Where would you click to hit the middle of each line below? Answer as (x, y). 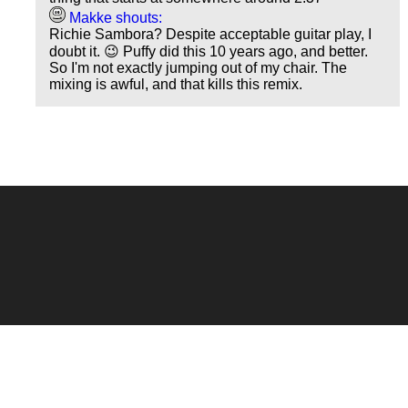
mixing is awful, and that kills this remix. (176, 85)
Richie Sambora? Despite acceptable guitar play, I (211, 35)
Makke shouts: (114, 18)
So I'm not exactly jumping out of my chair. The (199, 68)
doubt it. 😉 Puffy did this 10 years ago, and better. (209, 52)
